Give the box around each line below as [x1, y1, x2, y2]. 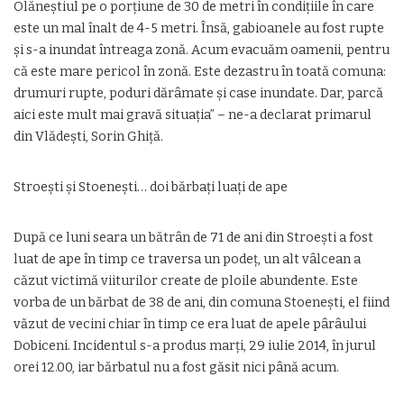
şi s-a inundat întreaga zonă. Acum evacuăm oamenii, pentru [14, 42, 390, 58]
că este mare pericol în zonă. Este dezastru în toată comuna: [14, 64, 386, 79]
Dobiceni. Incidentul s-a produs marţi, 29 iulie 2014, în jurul [14, 338, 376, 353]
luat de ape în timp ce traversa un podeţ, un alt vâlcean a [14, 252, 361, 267]
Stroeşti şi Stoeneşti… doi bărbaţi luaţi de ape [14, 179, 288, 195]
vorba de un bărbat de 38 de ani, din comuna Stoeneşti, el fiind [14, 295, 390, 310]
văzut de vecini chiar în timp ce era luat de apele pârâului [14, 317, 366, 332]
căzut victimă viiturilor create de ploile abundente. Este [14, 273, 358, 289]
